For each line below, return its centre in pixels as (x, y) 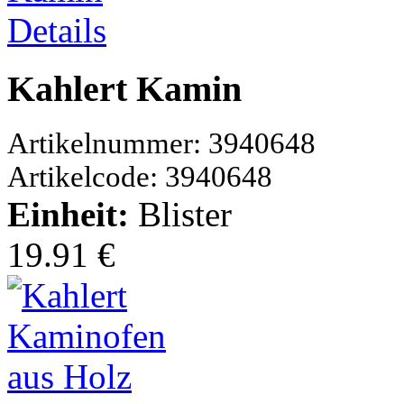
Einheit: (73, 214)
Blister (185, 214)
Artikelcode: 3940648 (140, 176)
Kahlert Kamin (124, 89)
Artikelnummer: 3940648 (161, 143)
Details (57, 31)
